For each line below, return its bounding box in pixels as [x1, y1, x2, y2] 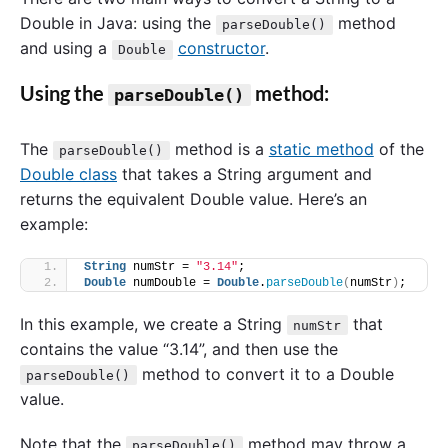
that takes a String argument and [117, 163, 372, 184]
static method [268, 138, 374, 159]
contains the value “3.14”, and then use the [20, 338, 338, 359]
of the [373, 138, 424, 159]
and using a [20, 38, 112, 59]
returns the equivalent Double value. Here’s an [20, 188, 367, 209]
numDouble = [126, 275, 217, 290]
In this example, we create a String [20, 313, 287, 334]
